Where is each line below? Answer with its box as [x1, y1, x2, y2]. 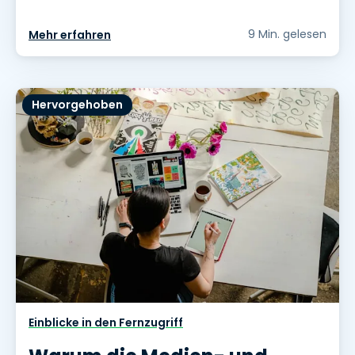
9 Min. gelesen [248, 25, 326, 42]
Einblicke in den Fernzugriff [29, 315, 183, 331]
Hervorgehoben [32, 96, 123, 113]
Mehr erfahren [29, 26, 111, 43]
